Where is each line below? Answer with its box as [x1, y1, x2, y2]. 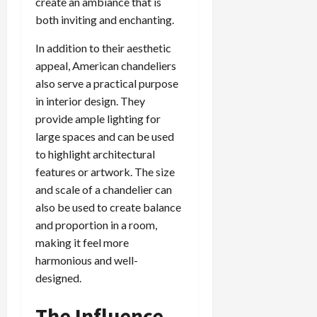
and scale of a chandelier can [35, 183, 172, 197]
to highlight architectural [35, 147, 155, 161]
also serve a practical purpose [35, 76, 178, 91]
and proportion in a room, [35, 218, 157, 232]
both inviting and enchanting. [35, 13, 174, 27]
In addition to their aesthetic [35, 41, 171, 55]
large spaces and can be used [35, 129, 174, 144]
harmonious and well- [35, 253, 138, 267]
